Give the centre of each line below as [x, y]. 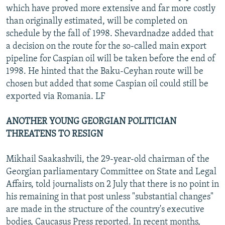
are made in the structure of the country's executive [105, 209]
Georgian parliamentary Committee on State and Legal [111, 172]
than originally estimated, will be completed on [97, 21]
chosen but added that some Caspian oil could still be [107, 84]
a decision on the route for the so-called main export [106, 46]
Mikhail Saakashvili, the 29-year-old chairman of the [108, 159]
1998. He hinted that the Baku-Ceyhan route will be [105, 71]
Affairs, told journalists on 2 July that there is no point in [113, 184]
